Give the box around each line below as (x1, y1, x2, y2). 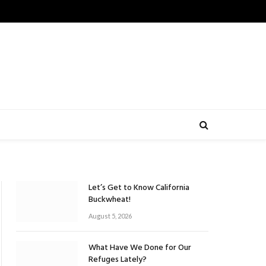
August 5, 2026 (88, 212, 132, 220)
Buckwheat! (88, 193, 131, 207)
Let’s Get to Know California (88, 181, 189, 195)
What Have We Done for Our (88, 241, 191, 255)
